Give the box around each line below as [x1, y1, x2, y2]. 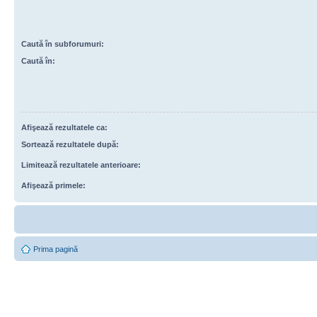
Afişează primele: [21, 181, 86, 190]
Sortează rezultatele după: [21, 140, 119, 149]
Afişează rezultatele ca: [21, 123, 108, 132]
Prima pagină [33, 245, 78, 253]
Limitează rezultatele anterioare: [21, 161, 141, 169]
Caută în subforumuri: [21, 40, 104, 48]
